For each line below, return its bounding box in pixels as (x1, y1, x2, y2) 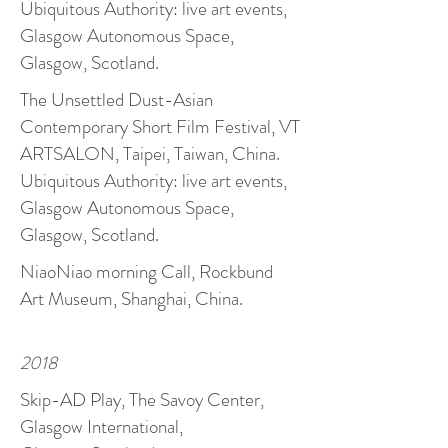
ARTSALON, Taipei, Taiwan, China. (20, 140, 280, 167)
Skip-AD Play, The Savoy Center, (20, 386, 264, 413)
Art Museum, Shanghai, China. (20, 285, 243, 312)
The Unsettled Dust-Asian (20, 86, 213, 113)
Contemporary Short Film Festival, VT (20, 113, 300, 140)
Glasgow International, (20, 413, 183, 440)
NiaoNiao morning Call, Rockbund (20, 258, 273, 285)
